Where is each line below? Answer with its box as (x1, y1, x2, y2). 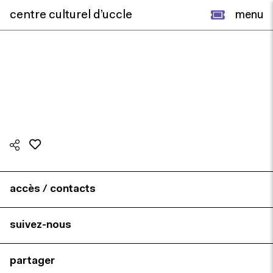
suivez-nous (10, 220, 71, 230)
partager (10, 256, 55, 266)
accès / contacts (10, 184, 96, 194)
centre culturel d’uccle (10, 9, 132, 21)
